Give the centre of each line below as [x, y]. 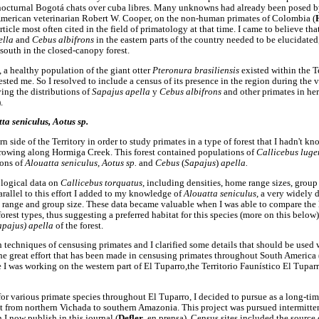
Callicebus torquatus [101, 183]
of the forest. [79, 225]
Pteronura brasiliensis [197, 70]
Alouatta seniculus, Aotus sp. [82, 163]
